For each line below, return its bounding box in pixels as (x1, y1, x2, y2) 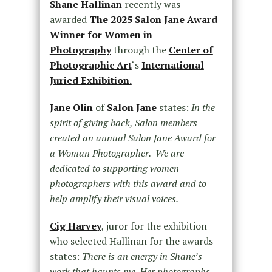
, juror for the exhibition (101, 219, 207, 233)
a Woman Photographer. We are (49, 146, 184, 160)
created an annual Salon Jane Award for (49, 131, 216, 145)
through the (110, 43, 169, 57)
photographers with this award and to (49, 177, 206, 191)
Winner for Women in (49, 28, 152, 42)
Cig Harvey (49, 219, 101, 233)
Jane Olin (49, 101, 93, 115)
